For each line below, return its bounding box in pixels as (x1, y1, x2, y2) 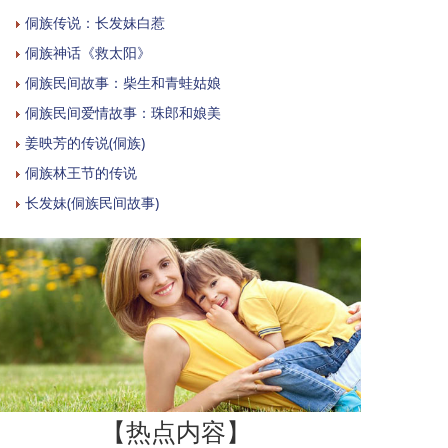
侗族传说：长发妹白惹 (25, 13, 165, 32)
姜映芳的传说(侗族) (25, 133, 145, 152)
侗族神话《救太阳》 (25, 43, 151, 62)
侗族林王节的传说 (25, 163, 137, 182)
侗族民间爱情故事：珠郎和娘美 (25, 103, 221, 122)
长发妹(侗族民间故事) (25, 193, 159, 212)
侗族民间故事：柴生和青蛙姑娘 (25, 73, 221, 92)
